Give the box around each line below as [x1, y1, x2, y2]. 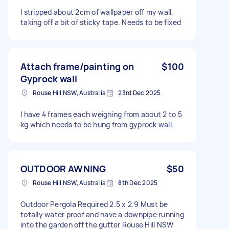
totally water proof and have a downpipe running [20, 209, 184, 219]
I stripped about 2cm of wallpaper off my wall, [20, 7, 174, 17]
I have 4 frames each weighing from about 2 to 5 [20, 109, 182, 119]
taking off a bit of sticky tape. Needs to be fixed [20, 17, 181, 27]
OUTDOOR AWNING [20, 162, 106, 175]
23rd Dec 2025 [118, 88, 161, 97]
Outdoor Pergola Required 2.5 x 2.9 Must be [20, 199, 168, 209]
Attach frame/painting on [20, 60, 134, 73]
